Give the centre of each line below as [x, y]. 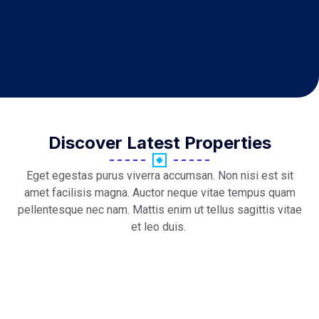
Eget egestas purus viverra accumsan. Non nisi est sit [159, 176]
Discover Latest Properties [159, 143]
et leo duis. [159, 227]
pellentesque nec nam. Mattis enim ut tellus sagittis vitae [159, 210]
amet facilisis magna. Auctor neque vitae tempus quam [159, 193]
